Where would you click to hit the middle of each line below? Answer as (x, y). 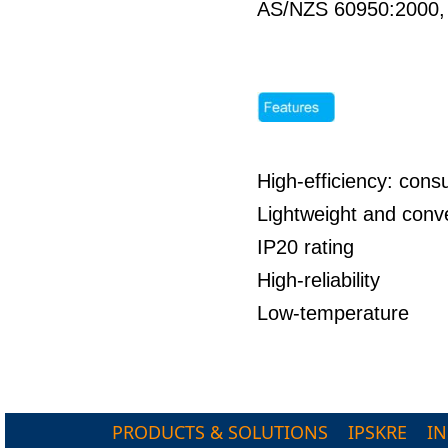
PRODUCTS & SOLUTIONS (219, 432)
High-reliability (318, 280)
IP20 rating (305, 247)
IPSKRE (377, 432)
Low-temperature (333, 313)
